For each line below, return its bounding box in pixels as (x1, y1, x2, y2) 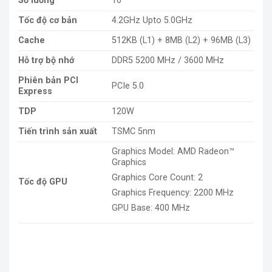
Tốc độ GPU (18, 176, 67, 187)
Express (18, 86, 52, 97)
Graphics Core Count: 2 (112, 172, 203, 183)
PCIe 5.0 (112, 80, 144, 91)
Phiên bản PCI (18, 75, 78, 86)
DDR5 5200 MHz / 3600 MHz (112, 55, 225, 66)
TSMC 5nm (112, 126, 156, 137)
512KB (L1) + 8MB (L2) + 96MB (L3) (112, 35, 251, 46)
